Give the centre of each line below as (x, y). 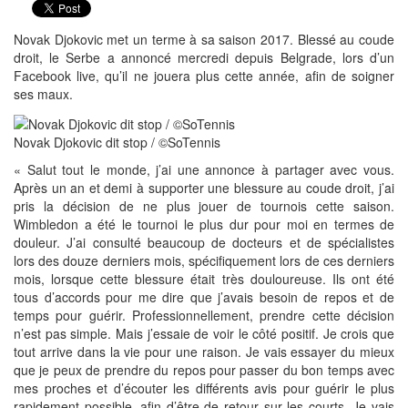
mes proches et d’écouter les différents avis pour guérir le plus (204, 388)
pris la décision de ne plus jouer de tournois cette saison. (204, 205)
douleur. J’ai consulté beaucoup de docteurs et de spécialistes (204, 242)
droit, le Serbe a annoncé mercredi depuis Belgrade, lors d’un (204, 58)
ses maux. (43, 94)
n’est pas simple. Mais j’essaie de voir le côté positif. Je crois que (204, 333)
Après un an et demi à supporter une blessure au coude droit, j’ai (204, 187)
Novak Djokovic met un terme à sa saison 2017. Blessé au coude (204, 40)
